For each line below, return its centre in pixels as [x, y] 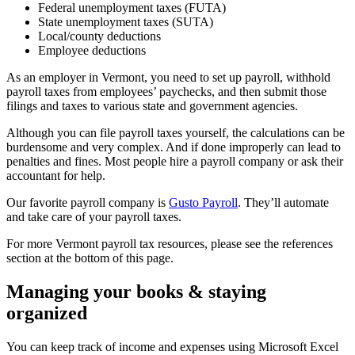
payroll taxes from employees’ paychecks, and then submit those [166, 92]
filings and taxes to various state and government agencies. [152, 106]
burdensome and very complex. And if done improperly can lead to [174, 147]
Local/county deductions [99, 36]
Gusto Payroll [203, 203]
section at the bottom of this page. [90, 258]
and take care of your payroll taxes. [94, 217]
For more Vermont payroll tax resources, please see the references [170, 244]
